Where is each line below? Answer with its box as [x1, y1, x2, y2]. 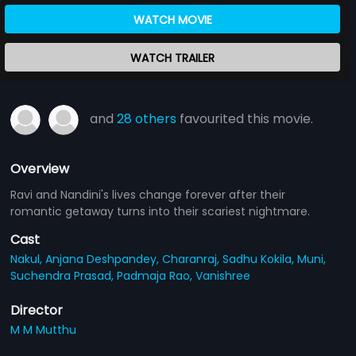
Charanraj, [162, 250, 223, 267]
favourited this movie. [176, 109, 314, 128]
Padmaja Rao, [117, 267, 196, 284]
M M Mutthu [10, 321, 77, 338]
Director [10, 300, 64, 319]
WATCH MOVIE [133, 11, 212, 28]
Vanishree [195, 267, 251, 284]
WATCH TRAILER [130, 49, 215, 66]
